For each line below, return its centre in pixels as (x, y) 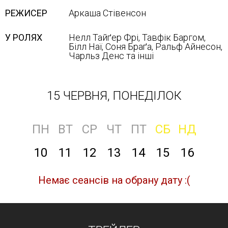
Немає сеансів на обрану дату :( (114, 180)
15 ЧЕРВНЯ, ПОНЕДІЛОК (114, 96)
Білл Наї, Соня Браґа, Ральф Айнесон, (146, 47)
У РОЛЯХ (24, 37)
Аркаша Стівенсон (107, 13)
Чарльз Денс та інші (111, 56)
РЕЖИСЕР (26, 13)
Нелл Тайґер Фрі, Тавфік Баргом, (137, 37)
